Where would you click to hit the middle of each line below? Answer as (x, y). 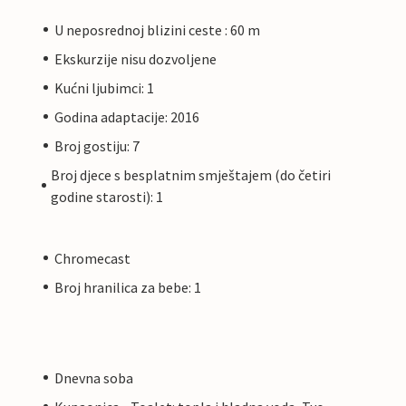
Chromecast (92, 258)
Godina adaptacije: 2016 (127, 116)
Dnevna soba (94, 377)
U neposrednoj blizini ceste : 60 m (157, 29)
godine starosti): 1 (107, 196)
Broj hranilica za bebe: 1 (128, 287)
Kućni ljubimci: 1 (104, 87)
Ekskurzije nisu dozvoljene (135, 58)
